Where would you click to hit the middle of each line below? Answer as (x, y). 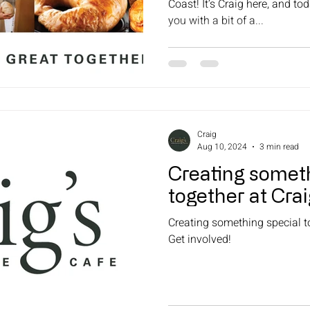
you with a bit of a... (216, 20)
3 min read (279, 147)
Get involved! (200, 240)
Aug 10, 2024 (222, 147)
